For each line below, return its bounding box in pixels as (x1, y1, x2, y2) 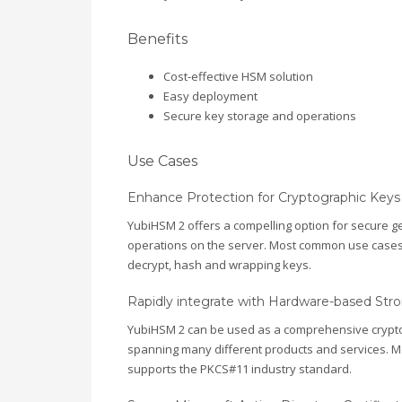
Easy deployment (163, 88, 258, 105)
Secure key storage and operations (163, 108, 356, 125)
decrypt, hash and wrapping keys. (127, 257, 311, 274)
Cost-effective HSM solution (163, 68, 313, 85)
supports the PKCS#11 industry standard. (127, 361, 352, 378)
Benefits (127, 31, 188, 48)
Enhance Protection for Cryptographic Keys (127, 189, 400, 206)
